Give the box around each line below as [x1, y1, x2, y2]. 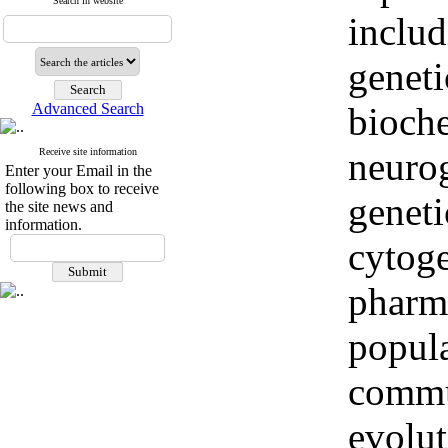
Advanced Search [31, 100, 144, 117]
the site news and [5, 198, 113, 215]
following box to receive [5, 180, 159, 197]
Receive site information [38, 146, 137, 157]
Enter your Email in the [5, 162, 152, 179]
